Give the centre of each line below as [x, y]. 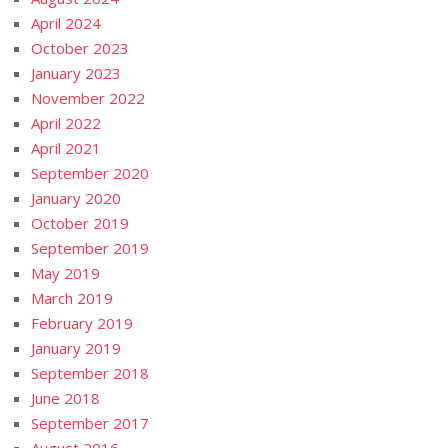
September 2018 [90, 373]
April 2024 [66, 23]
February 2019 [82, 323]
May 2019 [66, 273]
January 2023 [76, 73]
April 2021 [66, 148]
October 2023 [80, 48]
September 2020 [90, 173]
